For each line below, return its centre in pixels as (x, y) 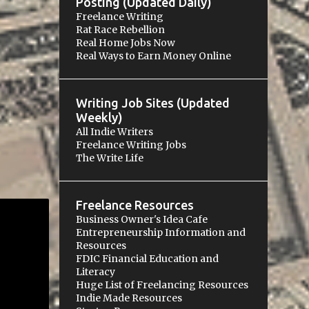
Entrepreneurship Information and (160, 232)
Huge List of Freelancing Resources (162, 285)
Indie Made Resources (129, 298)
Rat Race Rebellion (120, 30)
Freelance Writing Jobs (131, 145)
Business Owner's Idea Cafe (141, 219)
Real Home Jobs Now (125, 43)
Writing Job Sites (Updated (152, 103)
